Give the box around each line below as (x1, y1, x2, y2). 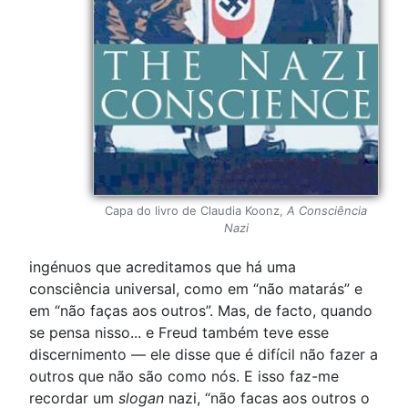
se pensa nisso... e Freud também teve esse (29, 322, 329, 342)
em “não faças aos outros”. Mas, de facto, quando (29, 301, 372, 320)
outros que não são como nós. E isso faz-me (29, 366, 339, 385)
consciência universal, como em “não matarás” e (29, 279, 362, 298)
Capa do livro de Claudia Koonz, (105, 202, 287, 218)
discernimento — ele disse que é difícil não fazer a (29, 344, 378, 363)
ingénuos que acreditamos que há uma (29, 257, 296, 276)
